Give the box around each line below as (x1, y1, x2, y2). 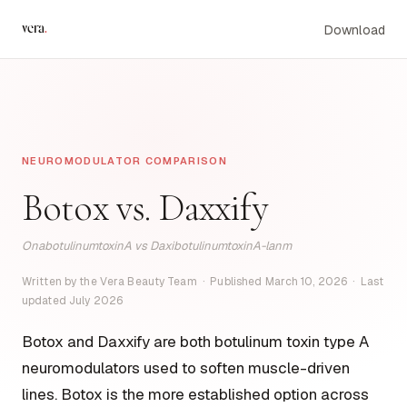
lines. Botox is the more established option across (22, 384, 369, 404)
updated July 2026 (22, 293, 124, 308)
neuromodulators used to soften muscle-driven (22, 358, 350, 378)
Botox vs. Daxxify (22, 184, 267, 231)
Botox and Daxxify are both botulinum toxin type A (22, 332, 369, 352)
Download (323, 21, 385, 38)
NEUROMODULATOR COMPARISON (22, 154, 227, 167)
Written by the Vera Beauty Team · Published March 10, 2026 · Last (22, 274, 384, 289)
